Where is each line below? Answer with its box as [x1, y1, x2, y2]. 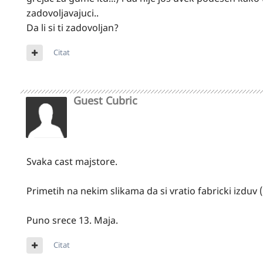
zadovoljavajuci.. [26, 6, 99, 19]
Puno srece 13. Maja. [26, 213, 118, 227]
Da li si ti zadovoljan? [26, 21, 119, 34]
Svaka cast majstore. [26, 154, 117, 168]
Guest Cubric [73, 93, 137, 107]
